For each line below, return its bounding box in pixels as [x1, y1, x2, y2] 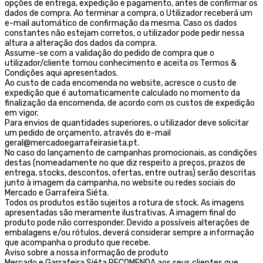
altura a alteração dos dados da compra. [5, 38, 157, 48]
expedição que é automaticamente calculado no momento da [5, 87, 240, 98]
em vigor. [5, 107, 39, 118]
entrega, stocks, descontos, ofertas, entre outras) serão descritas [5, 167, 256, 178]
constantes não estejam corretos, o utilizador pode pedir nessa [5, 28, 244, 38]
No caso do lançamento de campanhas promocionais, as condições [5, 147, 257, 158]
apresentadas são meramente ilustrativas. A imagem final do [5, 207, 236, 218]
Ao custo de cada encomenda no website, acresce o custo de [5, 77, 237, 88]
